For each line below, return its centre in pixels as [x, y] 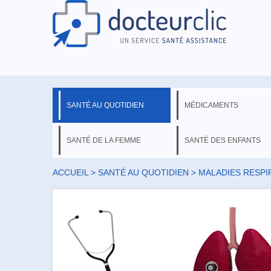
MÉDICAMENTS [211, 105]
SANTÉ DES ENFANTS [223, 140]
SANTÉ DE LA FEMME [104, 140]
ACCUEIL [70, 172]
